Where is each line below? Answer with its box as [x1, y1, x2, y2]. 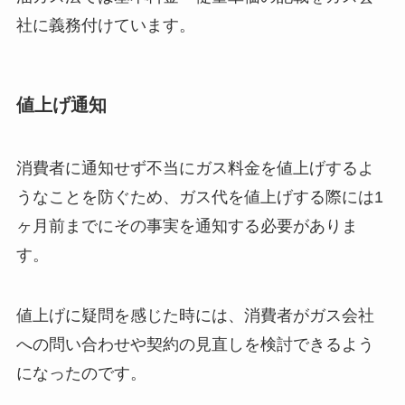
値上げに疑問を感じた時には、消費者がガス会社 [15, 306, 374, 325]
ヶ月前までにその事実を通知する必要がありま [15, 216, 358, 235]
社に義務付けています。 [15, 16, 195, 35]
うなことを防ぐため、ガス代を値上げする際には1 [15, 187, 383, 206]
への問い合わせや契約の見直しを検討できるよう [15, 335, 374, 354]
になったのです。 [15, 364, 146, 383]
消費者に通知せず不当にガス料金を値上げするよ [15, 158, 374, 177]
